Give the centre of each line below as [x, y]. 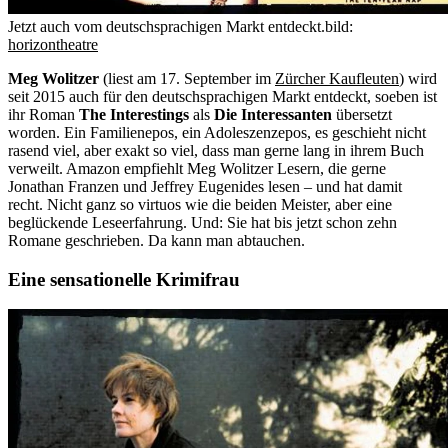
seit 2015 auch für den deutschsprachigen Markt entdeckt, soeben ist [222, 96]
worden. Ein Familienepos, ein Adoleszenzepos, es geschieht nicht [217, 132]
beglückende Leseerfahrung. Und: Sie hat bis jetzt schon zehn [202, 222]
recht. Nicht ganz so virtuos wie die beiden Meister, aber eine [200, 204]
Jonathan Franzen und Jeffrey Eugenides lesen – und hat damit [205, 186]
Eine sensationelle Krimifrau [126, 279]
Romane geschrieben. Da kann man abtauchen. [156, 240]
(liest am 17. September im [187, 78]
